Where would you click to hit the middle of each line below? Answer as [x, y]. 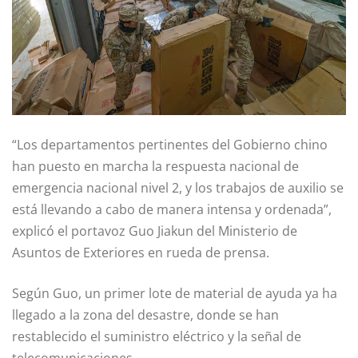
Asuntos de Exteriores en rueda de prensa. [141, 252]
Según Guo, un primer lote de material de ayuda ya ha [175, 293]
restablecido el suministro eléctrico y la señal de [157, 336]
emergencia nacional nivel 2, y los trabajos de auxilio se [178, 187]
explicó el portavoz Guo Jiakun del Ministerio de [155, 231]
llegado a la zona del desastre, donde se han [145, 314]
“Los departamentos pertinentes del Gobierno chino [170, 144]
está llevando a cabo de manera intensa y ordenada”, [172, 209]
